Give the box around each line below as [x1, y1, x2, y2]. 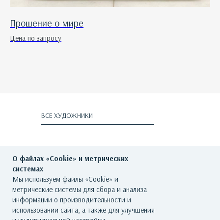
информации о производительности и [12, 195, 131, 204]
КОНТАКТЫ [150, 206, 186, 215]
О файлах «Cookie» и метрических [12, 154, 128, 163]
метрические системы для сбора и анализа [12, 185, 147, 194]
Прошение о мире [10, 17, 83, 29]
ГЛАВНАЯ [42, 186, 71, 195]
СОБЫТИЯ [103, 206, 134, 215]
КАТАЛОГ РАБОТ [34, 206, 86, 215]
